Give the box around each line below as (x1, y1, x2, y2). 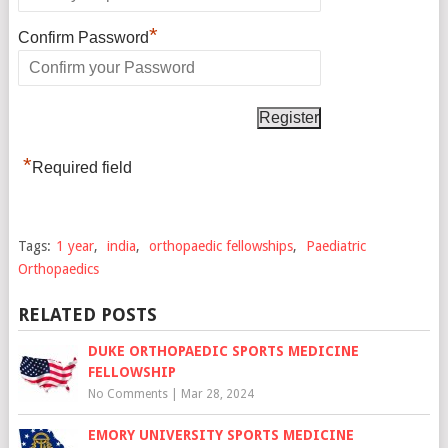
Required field (31, 158, 132, 176)
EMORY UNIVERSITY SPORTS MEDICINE (87, 426, 354, 443)
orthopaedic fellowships (148, 237, 293, 254)
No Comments (87, 386, 168, 401)
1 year (55, 237, 94, 254)
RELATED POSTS (17, 303, 157, 325)
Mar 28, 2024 (180, 386, 254, 401)
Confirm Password (17, 28, 149, 46)
